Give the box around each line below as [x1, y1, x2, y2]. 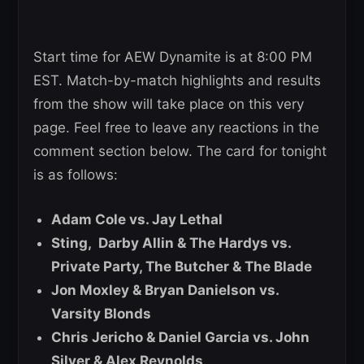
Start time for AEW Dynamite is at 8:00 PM [33, 49, 312, 66]
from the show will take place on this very [33, 96, 304, 113]
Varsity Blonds [51, 305, 151, 323]
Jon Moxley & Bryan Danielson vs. [51, 282, 279, 299]
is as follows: [33, 167, 118, 184]
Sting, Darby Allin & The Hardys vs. [51, 235, 291, 252]
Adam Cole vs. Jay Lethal [51, 211, 223, 228]
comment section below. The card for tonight [33, 143, 327, 160]
